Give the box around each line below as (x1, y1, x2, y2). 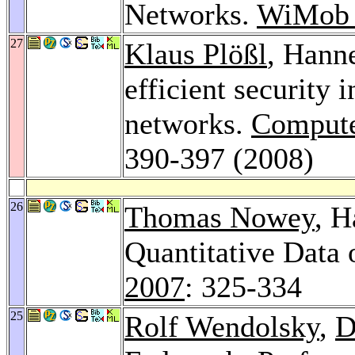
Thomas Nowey (124, 200, 315, 234)
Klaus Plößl (124, 36, 267, 71)
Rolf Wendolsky (124, 309, 319, 343)
